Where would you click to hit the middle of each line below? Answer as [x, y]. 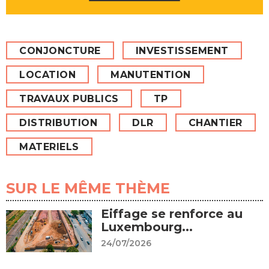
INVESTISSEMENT [182, 51]
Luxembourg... [147, 227]
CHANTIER [215, 123]
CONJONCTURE [60, 51]
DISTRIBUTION [58, 123]
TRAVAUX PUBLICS [69, 99]
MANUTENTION [151, 75]
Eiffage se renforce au [171, 214]
